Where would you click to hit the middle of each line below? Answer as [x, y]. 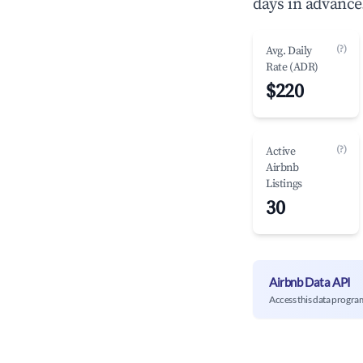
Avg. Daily [289, 51]
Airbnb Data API [310, 282]
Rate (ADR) [292, 67]
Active [281, 152]
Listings [284, 184]
